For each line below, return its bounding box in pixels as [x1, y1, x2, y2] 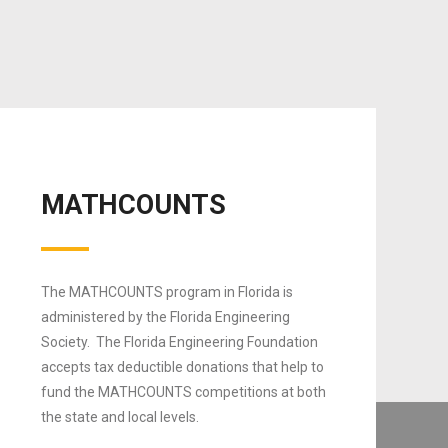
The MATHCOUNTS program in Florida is [41, 283, 293, 300]
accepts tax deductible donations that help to [41, 358, 324, 375]
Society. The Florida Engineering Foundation [41, 333, 318, 350]
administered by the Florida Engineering [41, 308, 290, 325]
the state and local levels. [41, 408, 199, 425]
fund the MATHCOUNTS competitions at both [41, 383, 326, 400]
